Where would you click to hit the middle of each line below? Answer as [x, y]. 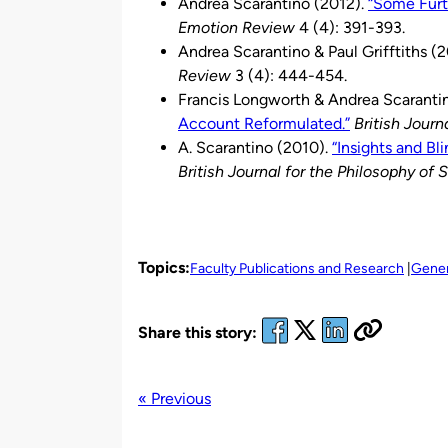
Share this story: [197, 333]
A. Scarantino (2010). [255, 147]
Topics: [164, 267]
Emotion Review [236, 27]
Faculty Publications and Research [297, 268]
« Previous [174, 398]
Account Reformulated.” [264, 123]
